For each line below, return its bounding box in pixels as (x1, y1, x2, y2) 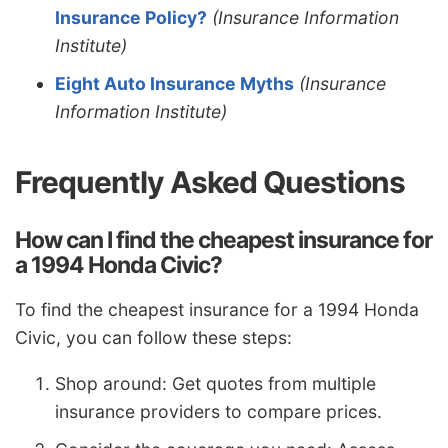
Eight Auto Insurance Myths (55, 73, 294, 95)
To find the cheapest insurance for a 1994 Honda (15, 299, 419, 321)
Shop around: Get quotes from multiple (55, 372, 376, 394)
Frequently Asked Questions (15, 164, 405, 201)
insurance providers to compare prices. (55, 400, 382, 422)
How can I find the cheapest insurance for (15, 226, 432, 255)
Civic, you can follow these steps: (15, 327, 292, 349)
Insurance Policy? (55, 7, 207, 29)
